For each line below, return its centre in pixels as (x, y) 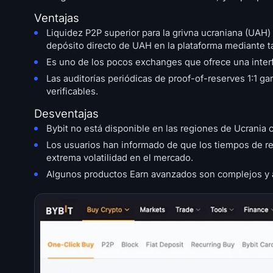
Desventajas (66, 114)
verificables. (72, 92)
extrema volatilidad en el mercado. (120, 158)
